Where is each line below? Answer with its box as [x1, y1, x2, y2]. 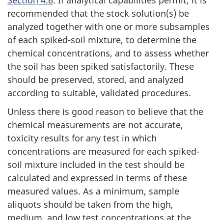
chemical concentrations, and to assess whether [7, 47, 209, 59]
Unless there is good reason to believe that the [7, 106, 203, 118]
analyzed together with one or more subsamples [7, 20, 210, 32]
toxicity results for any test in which [7, 132, 157, 144]
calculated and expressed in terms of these [7, 172, 187, 184]
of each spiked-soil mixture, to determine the [7, 33, 196, 46]
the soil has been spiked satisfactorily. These [7, 60, 194, 72]
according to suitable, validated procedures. [7, 86, 191, 99]
